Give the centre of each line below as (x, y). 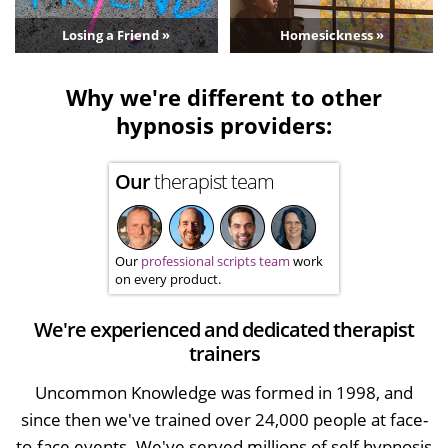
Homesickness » (331, 35)
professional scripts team (215, 261)
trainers (224, 354)
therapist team (214, 182)
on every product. (168, 279)
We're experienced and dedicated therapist (224, 330)
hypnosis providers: (224, 125)
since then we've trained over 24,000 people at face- (224, 420)
